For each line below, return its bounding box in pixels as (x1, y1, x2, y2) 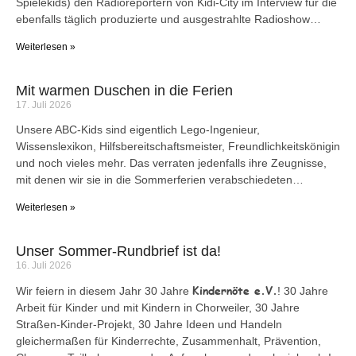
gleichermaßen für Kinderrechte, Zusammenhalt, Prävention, (16, 334, 321, 347)
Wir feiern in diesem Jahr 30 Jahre (16, 284, 192, 297)
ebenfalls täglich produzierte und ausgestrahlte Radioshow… (16, 12, 321, 25)
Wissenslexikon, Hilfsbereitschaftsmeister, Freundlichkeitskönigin (16, 139, 340, 153)
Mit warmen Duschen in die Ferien (16, 82, 233, 99)
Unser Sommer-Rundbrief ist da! (16, 242, 221, 259)
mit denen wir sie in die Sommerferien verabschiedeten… (16, 172, 304, 186)
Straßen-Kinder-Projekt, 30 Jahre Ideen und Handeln (16, 317, 282, 331)
